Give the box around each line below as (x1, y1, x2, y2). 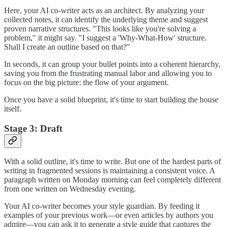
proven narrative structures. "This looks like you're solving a (4, 24, 196, 33)
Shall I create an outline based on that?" (4, 43, 130, 52)
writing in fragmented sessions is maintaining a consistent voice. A (4, 166, 215, 175)
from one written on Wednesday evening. (4, 184, 136, 194)
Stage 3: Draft (4, 123, 62, 134)
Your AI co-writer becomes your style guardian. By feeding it (4, 202, 200, 211)
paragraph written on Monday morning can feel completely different (4, 175, 221, 184)
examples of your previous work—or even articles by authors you (4, 211, 213, 220)
